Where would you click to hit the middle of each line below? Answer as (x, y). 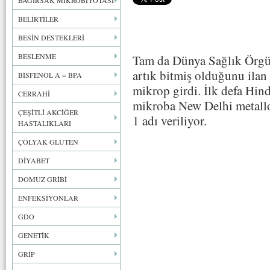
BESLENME (37, 56)
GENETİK (34, 235)
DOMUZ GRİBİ (42, 179)
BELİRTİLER (38, 19)
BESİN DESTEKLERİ (51, 37)
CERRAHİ (34, 93)
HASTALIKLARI (45, 123)
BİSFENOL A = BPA (50, 75)
